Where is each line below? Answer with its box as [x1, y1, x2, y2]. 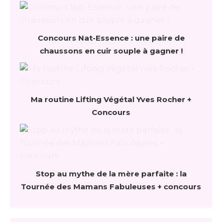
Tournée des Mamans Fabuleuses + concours [21, 182, 201, 191]
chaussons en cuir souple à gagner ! [39, 46, 183, 55]
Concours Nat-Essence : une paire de [37, 33, 185, 43]
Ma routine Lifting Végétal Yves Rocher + [31, 95, 191, 104]
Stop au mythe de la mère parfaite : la [35, 169, 187, 178]
